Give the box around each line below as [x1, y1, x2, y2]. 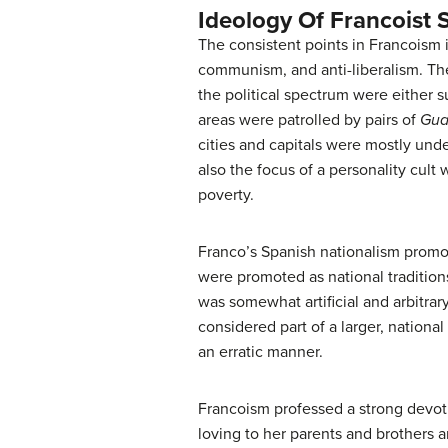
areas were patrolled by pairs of [198, 110, 420, 131]
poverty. [198, 185, 254, 206]
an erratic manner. [198, 342, 323, 363]
